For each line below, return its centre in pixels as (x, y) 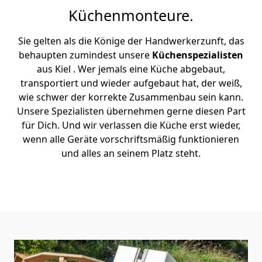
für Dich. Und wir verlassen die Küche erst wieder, (131, 125)
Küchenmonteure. (131, 15)
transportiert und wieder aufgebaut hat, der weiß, (131, 83)
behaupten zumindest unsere (85, 55)
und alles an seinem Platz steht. (131, 153)
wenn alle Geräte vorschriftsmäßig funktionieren (131, 139)
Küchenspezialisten (198, 55)
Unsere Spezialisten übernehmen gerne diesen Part (131, 111)
